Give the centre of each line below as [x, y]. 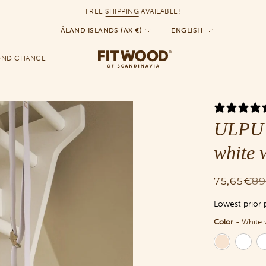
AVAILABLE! [160, 11]
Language [209, 38]
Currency [94, 38]
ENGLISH [187, 30]
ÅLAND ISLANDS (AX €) [101, 30]
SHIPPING [122, 11]
